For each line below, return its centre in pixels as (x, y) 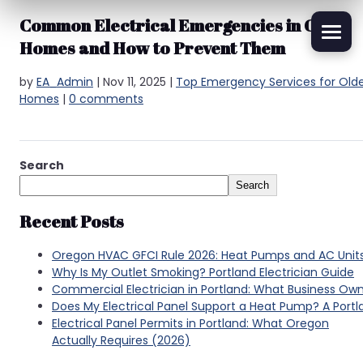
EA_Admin (65, 81)
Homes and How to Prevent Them (152, 48)
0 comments (106, 98)
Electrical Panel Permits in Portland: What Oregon (190, 323)
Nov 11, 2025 (135, 81)
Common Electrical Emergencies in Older (186, 26)
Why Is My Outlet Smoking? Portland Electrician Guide (203, 272)
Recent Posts (72, 222)
